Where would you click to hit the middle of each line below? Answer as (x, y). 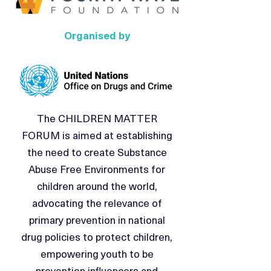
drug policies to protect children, (97, 237)
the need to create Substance (97, 152)
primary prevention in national (97, 220)
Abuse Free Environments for (97, 169)
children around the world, (97, 186)
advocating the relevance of (97, 203)
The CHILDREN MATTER (97, 118)
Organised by (97, 35)
